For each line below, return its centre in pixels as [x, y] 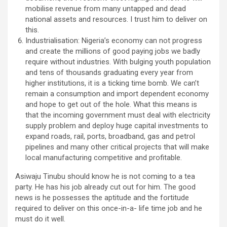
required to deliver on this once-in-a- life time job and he [109, 208]
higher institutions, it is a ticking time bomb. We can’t [112, 83]
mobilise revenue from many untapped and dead [106, 8]
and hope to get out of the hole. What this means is [111, 104]
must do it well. [40, 219]
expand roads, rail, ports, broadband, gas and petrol [110, 136]
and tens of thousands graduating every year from [109, 72]
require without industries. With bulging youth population [118, 62]
